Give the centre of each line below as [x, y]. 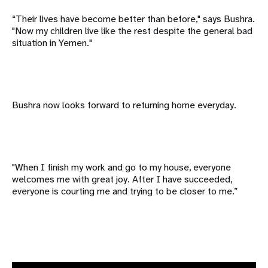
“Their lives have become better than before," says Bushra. [133, 19]
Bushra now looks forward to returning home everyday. [124, 105]
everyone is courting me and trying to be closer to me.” [125, 191]
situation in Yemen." [52, 43]
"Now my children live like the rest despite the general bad [132, 31]
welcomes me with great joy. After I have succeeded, [122, 179]
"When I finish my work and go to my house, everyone [121, 167]
